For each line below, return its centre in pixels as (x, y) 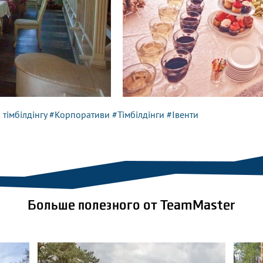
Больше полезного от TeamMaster (131, 206)
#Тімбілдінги (138, 114)
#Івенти (183, 114)
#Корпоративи (80, 114)
